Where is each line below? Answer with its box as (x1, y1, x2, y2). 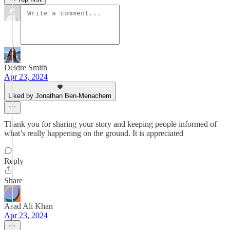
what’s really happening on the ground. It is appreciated (4, 129, 183, 138)
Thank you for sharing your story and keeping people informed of (4, 120, 217, 128)
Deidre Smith (4, 63, 47, 72)
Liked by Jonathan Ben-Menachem (8, 92, 111, 100)
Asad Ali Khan (4, 202, 53, 210)
